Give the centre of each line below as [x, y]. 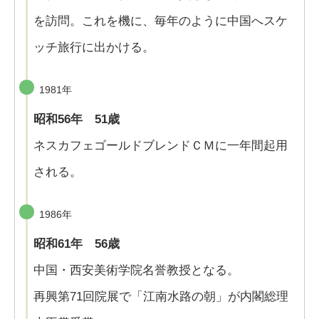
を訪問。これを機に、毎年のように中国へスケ [161, 21]
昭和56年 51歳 [77, 120]
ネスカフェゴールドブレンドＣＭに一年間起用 [161, 146]
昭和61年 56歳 [77, 244]
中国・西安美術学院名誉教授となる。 [136, 271]
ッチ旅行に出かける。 [94, 48]
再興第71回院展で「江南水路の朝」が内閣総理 [161, 297]
